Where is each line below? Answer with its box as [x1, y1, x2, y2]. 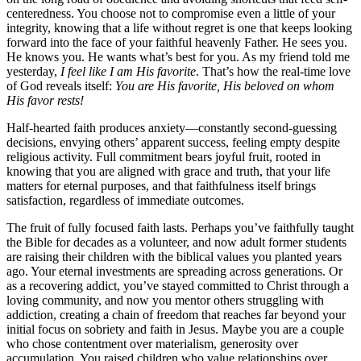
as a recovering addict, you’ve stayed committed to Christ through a [6, 278, 349, 293]
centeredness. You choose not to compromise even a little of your [6, 6, 335, 20]
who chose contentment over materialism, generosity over [6, 336, 298, 351]
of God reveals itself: [6, 78, 115, 93]
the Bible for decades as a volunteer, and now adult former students [6, 234, 346, 249]
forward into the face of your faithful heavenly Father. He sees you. [6, 35, 347, 49]
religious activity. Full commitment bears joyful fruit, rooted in [6, 149, 321, 164]
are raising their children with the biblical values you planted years [6, 249, 342, 263]
